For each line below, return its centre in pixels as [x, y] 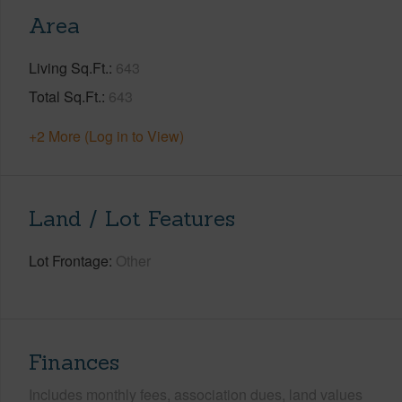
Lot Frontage [69, 260]
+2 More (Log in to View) [106, 135]
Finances [74, 362]
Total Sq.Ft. [65, 96]
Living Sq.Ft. [69, 67]
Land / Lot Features [132, 218]
